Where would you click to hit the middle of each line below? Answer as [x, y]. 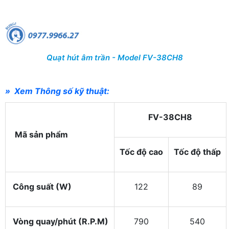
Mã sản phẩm [39, 135]
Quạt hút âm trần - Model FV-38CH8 [114, 58]
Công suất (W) [41, 187]
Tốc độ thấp [197, 152]
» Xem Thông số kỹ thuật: [58, 91]
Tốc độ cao [141, 152]
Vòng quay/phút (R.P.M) [60, 222]
